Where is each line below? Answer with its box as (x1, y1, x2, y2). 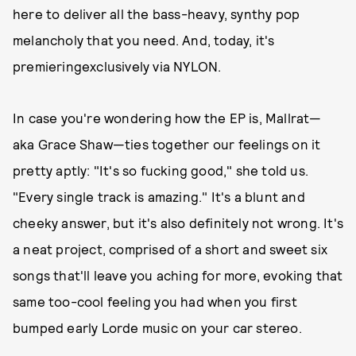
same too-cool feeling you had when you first (13, 293, 297, 309)
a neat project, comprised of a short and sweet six (13, 241, 328, 257)
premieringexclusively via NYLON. (13, 58, 222, 74)
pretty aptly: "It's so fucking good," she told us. (13, 162, 309, 178)
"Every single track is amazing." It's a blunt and (13, 188, 305, 204)
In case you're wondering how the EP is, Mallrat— (13, 110, 322, 126)
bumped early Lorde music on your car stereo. (13, 319, 302, 335)
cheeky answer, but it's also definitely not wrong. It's (13, 215, 344, 230)
